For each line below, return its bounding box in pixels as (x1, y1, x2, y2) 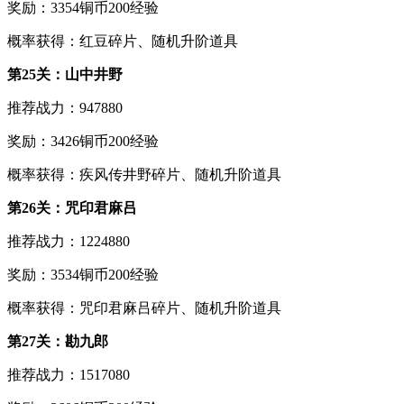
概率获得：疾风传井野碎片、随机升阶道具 (7, 166, 281, 182)
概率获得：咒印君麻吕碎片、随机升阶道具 (7, 299, 281, 316)
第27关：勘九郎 (7, 333, 108, 349)
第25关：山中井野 (7, 66, 123, 82)
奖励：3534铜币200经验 (7, 266, 159, 282)
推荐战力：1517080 (7, 366, 130, 382)
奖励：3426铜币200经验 (7, 133, 159, 149)
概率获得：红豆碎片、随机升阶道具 (7, 32, 238, 49)
